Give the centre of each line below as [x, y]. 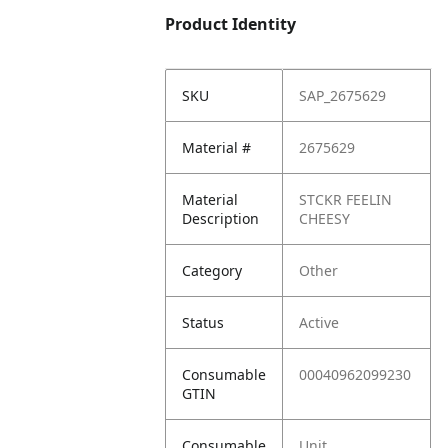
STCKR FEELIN [346, 199]
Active [319, 322]
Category [212, 270]
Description [221, 218]
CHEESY [325, 218]
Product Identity [231, 24]
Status [203, 322]
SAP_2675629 [343, 95]
